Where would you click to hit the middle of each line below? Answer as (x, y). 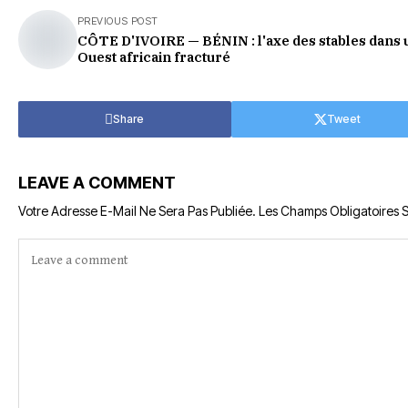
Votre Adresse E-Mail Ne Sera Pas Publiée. (137, 211)
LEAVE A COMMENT (97, 183)
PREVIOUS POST (118, 21)
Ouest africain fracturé (154, 57)
